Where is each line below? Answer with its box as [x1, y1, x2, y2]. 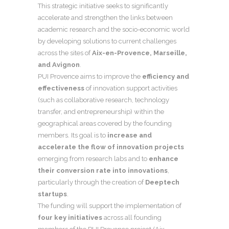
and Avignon [38, 60, 80, 68]
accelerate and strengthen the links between [38, 13, 173, 21]
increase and [107, 131, 152, 139]
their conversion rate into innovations [38, 166, 168, 174]
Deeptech [145, 178, 179, 186]
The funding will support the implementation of [38, 201, 181, 210]
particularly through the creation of [38, 178, 145, 186]
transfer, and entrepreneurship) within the [38, 107, 164, 116]
